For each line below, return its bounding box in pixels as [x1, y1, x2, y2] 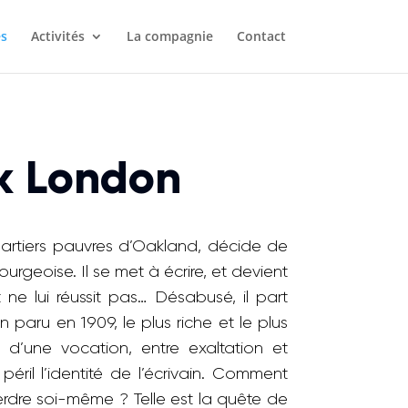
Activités [30, 27, 85, 45]
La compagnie [126, 27, 213, 45]
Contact [236, 27, 286, 45]
